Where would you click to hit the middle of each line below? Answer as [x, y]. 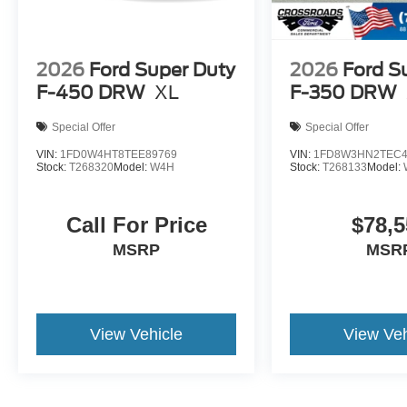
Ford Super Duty [162, 70]
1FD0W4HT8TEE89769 [119, 155]
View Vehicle [137, 335]
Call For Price [136, 225]
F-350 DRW [344, 93]
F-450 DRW [91, 93]
